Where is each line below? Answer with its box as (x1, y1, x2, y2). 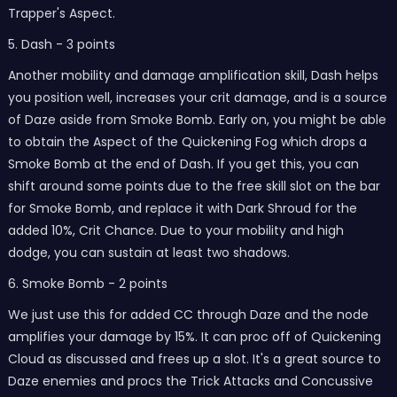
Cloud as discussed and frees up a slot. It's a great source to (7, 350, 381, 368)
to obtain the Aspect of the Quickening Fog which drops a (7, 133, 367, 151)
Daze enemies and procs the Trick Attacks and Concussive (7, 372, 373, 390)
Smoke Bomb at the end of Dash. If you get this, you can (7, 155, 359, 173)
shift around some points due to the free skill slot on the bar (7, 177, 380, 195)
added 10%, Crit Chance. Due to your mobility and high (7, 222, 344, 239)
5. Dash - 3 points (7, 35, 115, 53)
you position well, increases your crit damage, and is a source (7, 89, 387, 106)
